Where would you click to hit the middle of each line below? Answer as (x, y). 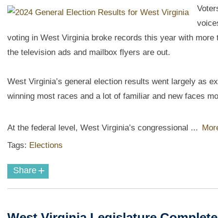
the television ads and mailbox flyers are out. (90, 52)
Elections (46, 145)
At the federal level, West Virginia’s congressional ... (104, 127)
